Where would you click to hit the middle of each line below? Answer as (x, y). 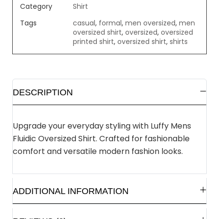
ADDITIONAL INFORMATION (71, 191)
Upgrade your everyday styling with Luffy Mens (102, 126)
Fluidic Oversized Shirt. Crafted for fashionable (101, 138)
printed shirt (93, 41)
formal (110, 23)
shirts (179, 41)
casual (84, 23)
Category (36, 6)
